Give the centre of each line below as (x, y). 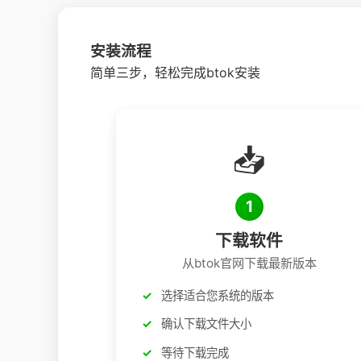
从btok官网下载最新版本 (249, 263)
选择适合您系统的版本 (218, 295)
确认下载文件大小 (206, 324)
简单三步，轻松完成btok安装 (175, 72)
